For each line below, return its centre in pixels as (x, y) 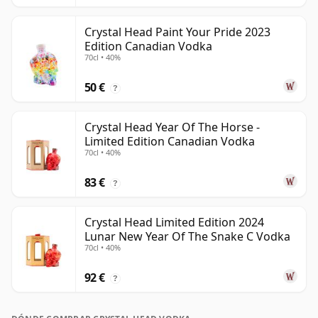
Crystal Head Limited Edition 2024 (174, 223)
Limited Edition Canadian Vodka (170, 142)
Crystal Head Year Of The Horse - (172, 127)
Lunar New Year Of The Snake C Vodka (187, 237)
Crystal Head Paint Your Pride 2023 (177, 32)
